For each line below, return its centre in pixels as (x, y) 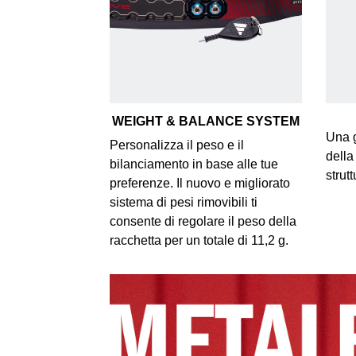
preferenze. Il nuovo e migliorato (199, 183)
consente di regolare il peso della (203, 221)
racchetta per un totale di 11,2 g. (199, 240)
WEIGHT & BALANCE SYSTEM (205, 121)
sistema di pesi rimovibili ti (183, 202)
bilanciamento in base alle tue (193, 164)
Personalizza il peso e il (176, 145)
